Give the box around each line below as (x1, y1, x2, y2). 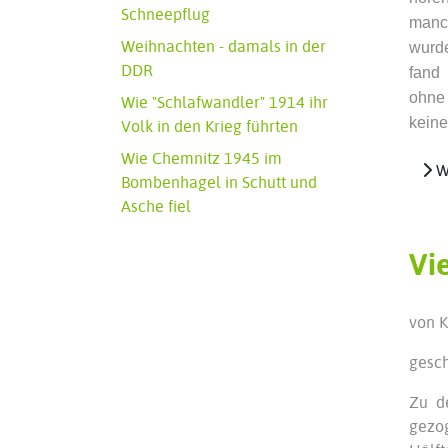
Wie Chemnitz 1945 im (121, 148, 282, 168)
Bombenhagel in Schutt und (121, 172, 317, 192)
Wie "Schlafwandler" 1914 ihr (121, 92, 328, 112)
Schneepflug (121, 4, 210, 24)
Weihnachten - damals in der (121, 36, 326, 56)
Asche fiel (121, 196, 191, 216)
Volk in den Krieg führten (121, 116, 298, 136)
